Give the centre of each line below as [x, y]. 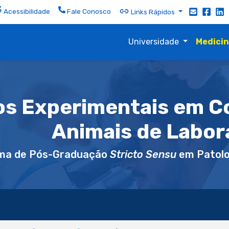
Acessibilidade [26, 11]
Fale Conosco [88, 11]
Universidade [154, 42]
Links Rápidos [153, 12]
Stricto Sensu [143, 154]
